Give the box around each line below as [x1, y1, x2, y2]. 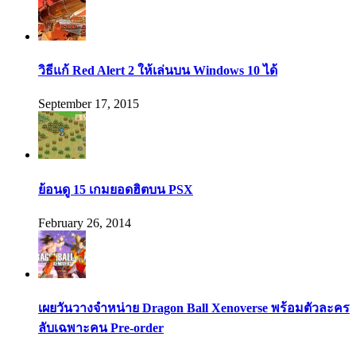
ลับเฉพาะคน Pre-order [38, 321, 164, 335]
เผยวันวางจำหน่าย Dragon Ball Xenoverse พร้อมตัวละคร [38, 301, 350, 315]
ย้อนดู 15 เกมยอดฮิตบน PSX [38, 182, 193, 196]
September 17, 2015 [38, 97, 139, 111]
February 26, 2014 [38, 215, 131, 230]
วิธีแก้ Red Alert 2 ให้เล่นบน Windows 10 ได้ [38, 64, 277, 78]
